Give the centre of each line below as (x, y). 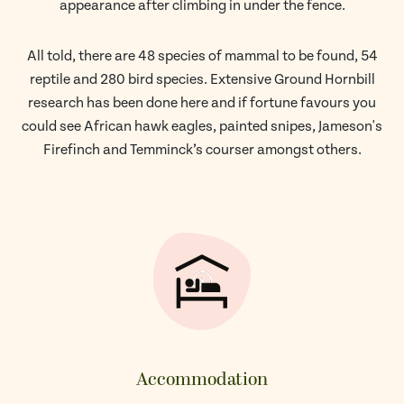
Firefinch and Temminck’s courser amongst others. (202, 150)
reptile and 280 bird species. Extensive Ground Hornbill (202, 80)
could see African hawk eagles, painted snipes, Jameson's (202, 127)
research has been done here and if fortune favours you (202, 103)
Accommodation (202, 380)
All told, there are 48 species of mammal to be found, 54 (202, 56)
